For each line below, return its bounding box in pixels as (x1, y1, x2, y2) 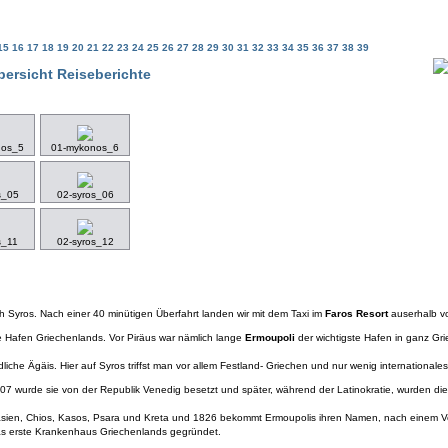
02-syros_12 (56, 236, 114, 247)
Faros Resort (325, 308, 388, 319)
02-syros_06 (56, 189, 114, 200)
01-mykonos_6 (51, 142, 119, 153)
